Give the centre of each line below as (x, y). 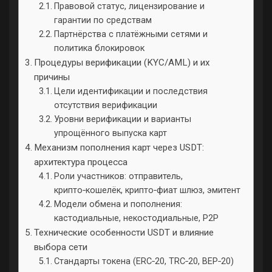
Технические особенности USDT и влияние (124, 233)
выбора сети (61, 247)
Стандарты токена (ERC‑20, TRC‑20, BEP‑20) (144, 261)
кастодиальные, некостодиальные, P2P (136, 218)
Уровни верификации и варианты (122, 119)
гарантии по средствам (103, 20)
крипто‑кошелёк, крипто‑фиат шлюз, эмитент (147, 190)
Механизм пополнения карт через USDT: (119, 148)
